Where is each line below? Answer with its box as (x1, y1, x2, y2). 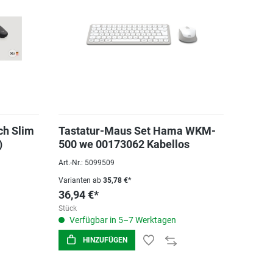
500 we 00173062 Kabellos (58, 138, 190, 151)
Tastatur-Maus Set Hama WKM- (58, 124, 216, 137)
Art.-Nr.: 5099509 (58, 158, 115, 167)
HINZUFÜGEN (82, 236, 127, 244)
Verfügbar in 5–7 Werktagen (67, 215, 176, 225)
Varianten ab (58, 176, 101, 185)
